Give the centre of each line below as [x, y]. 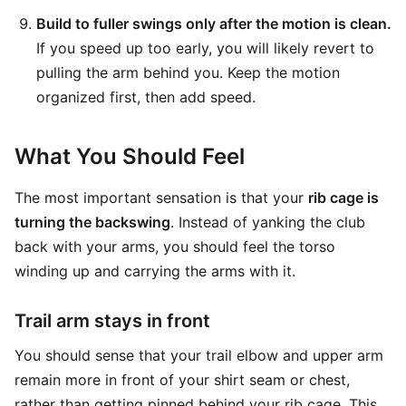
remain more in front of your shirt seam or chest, [182, 380]
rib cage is [343, 198]
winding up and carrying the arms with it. [155, 271]
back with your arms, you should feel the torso [175, 246]
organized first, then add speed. [146, 97]
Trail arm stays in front [112, 321]
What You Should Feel [130, 156]
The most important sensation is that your [161, 198]
